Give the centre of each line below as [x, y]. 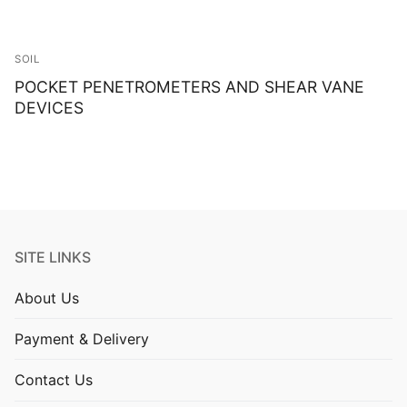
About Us [47, 298]
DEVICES [49, 107]
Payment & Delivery [82, 338]
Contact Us [54, 379]
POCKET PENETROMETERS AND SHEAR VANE [189, 86]
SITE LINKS [53, 257]
